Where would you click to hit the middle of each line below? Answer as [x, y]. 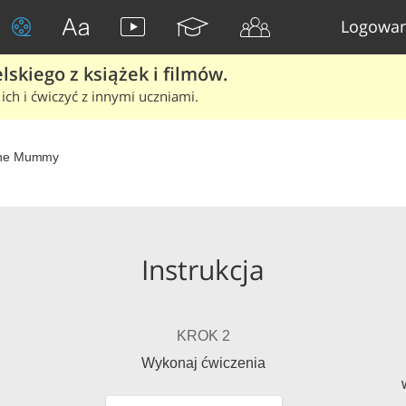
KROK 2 [203, 336]
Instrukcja [203, 270]
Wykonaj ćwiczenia [203, 363]
